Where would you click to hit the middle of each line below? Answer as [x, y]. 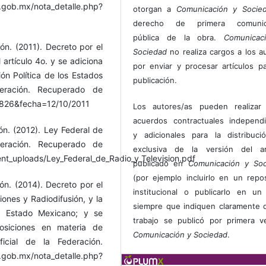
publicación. [155, 80]
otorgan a [155, 9]
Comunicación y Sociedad [180, 235]
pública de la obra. [179, 38]
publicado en [161, 164]
